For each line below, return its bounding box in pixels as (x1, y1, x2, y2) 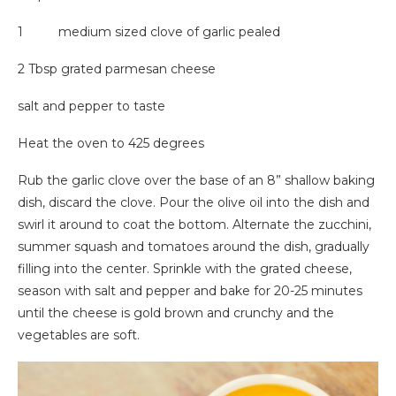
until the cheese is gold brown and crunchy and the (18, 305, 334, 322)
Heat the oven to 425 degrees (18, 135, 204, 152)
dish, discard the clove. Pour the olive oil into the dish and (18, 194, 369, 211)
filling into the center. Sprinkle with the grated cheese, (18, 261, 352, 278)
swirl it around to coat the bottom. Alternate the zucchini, (18, 217, 371, 233)
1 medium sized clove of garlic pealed (18, 24, 280, 41)
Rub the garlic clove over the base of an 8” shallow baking (18, 172, 375, 189)
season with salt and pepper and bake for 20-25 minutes (18, 283, 362, 300)
